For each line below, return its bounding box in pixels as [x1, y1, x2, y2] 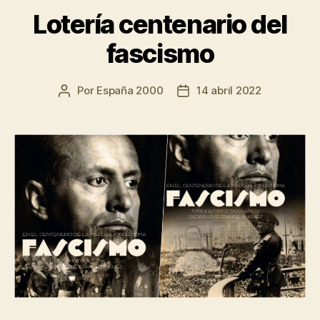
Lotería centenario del [33, 8, 287, 40]
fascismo [106, 37, 214, 69]
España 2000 [96, 83, 164, 97]
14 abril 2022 [196, 83, 261, 97]
